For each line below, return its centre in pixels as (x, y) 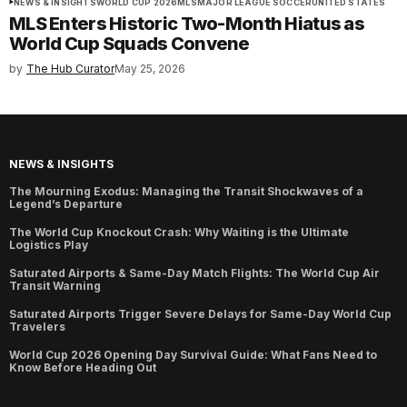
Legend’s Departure (66, 204)
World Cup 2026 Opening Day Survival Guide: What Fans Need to (193, 355)
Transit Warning (55, 286)
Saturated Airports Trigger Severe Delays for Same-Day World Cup (200, 314)
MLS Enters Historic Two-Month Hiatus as (187, 24)
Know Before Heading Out (83, 368)
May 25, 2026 (150, 69)
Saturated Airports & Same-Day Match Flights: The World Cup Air (194, 273)
